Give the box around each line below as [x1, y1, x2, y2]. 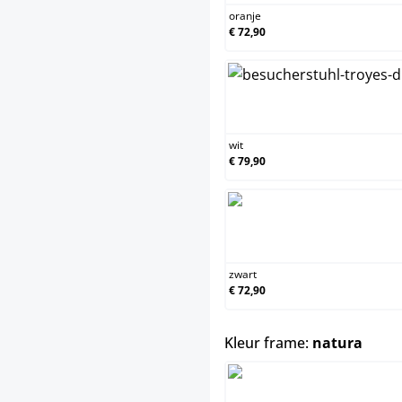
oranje [229, 8, 261, 24]
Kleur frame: [224, 333, 312, 354]
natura [312, 333, 363, 354]
